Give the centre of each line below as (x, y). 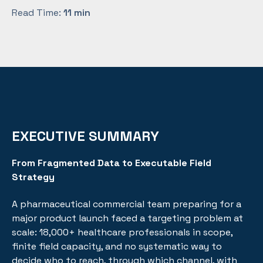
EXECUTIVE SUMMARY (85, 136)
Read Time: (38, 13)
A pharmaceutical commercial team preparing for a (127, 204)
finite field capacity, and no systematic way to (117, 247)
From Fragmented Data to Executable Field (112, 163)
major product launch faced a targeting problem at (127, 218)
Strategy (33, 177)
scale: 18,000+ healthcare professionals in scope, (122, 232)
